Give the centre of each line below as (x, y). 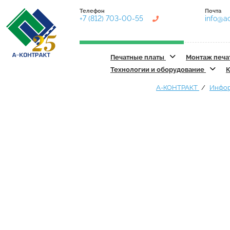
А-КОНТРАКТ (178, 88)
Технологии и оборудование (158, 70)
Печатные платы (138, 57)
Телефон (92, 11)
